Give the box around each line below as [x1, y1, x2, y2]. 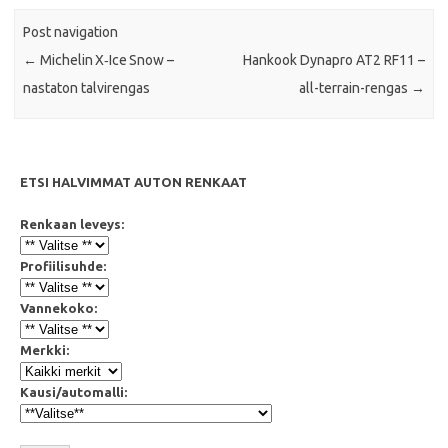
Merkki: [20, 342, 69, 357]
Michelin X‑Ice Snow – [37, 52, 175, 69]
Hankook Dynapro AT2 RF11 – [242, 52, 425, 69]
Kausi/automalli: [20, 384, 127, 399]
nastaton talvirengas [23, 80, 151, 97]
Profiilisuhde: [20, 258, 106, 273]
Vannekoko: [20, 300, 97, 315]
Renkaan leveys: [20, 216, 124, 231]
